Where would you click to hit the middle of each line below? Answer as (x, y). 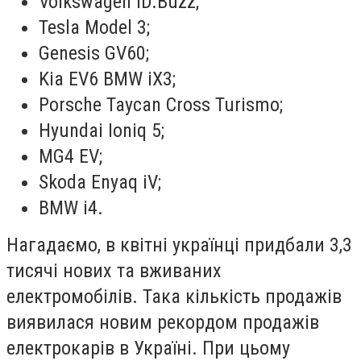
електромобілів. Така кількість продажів (174, 297)
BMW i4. (71, 208)
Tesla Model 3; (94, 28)
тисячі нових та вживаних (114, 271)
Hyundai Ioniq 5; (102, 131)
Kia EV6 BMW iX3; (107, 79)
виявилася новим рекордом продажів (163, 323)
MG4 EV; (71, 157)
